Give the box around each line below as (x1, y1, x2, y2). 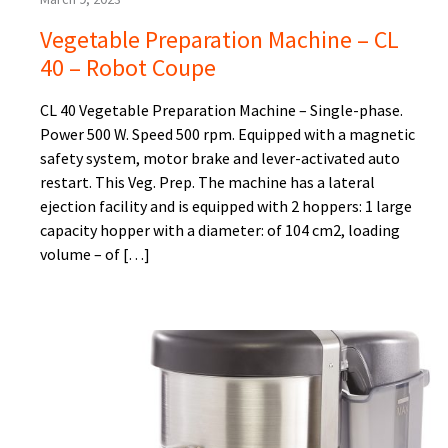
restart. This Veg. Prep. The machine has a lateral (40, 172, 375, 193)
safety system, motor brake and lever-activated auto (40, 148, 400, 169)
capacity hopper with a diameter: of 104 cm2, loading (40, 220, 400, 241)
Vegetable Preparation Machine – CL (40, 24, 399, 56)
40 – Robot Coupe (40, 52, 216, 84)
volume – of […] (40, 244, 150, 265)
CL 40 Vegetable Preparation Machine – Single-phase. (40, 100, 403, 121)
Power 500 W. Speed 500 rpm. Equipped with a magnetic (40, 124, 415, 145)
